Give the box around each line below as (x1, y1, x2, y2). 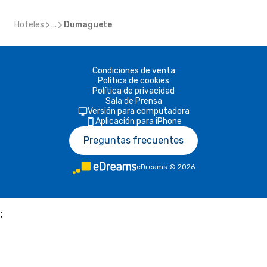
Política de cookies (98, 76, 169, 86)
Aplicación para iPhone (95, 116, 182, 126)
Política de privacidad (92, 86, 175, 96)
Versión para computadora (87, 106, 190, 116)
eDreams (136, 163, 167, 171)
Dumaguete (64, 20, 112, 30)
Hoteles (14, 20, 44, 30)
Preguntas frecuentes (83, 135, 184, 146)
